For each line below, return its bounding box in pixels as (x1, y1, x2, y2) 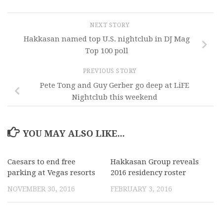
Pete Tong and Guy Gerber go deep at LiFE (39, 80, 189, 90)
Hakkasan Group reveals (110, 157, 199, 166)
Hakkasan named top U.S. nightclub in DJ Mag (23, 35, 190, 44)
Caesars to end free (7, 157, 75, 166)
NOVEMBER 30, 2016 (7, 184, 75, 193)
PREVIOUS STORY (82, 68, 139, 75)
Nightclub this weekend (72, 92, 157, 102)
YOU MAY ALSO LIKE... (22, 128, 125, 139)
